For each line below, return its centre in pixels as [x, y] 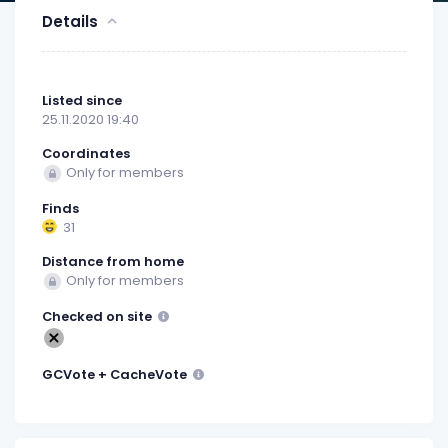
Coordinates [86, 153]
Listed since [82, 100]
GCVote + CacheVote [116, 374]
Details [70, 21]
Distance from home [113, 261]
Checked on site [98, 316]
